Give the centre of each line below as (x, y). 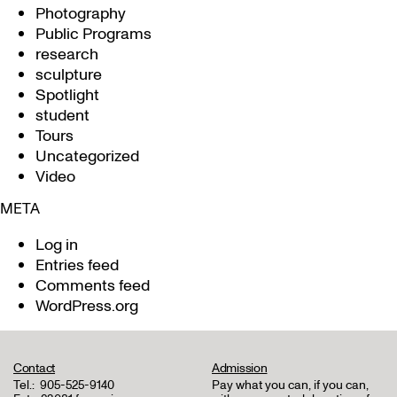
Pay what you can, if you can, (290, 385)
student (62, 116)
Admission (240, 368)
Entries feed (77, 265)
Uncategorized (87, 156)
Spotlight (67, 95)
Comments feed (93, 286)
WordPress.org (87, 306)
